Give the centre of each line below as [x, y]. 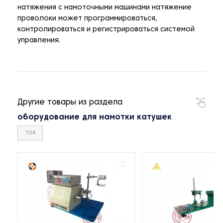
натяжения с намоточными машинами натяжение [105, 8]
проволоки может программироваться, [87, 19]
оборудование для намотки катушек [95, 118]
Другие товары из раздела [70, 103]
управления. [39, 41]
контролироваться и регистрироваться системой [106, 30]
